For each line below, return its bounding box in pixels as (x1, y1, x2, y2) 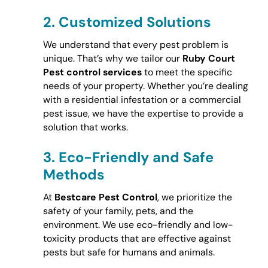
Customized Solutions (58, 13, 211, 32)
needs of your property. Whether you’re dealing (42, 80, 248, 93)
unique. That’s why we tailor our (42, 52, 182, 65)
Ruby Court (182, 52, 235, 65)
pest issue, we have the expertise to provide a (42, 107, 243, 120)
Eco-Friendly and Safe (58, 147, 214, 166)
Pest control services (42, 66, 142, 79)
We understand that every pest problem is (42, 38, 229, 51)
